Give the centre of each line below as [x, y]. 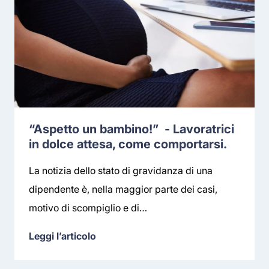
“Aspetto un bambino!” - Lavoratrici [131, 129]
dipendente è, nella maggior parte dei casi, [123, 189]
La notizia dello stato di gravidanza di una [121, 171]
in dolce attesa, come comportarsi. [128, 144]
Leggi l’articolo [62, 236]
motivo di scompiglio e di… [88, 208]
